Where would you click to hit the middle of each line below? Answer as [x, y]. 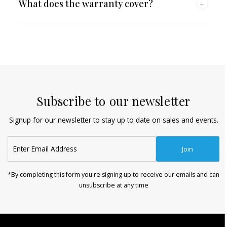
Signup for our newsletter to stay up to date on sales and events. [113, 120]
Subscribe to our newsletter [113, 101]
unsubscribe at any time [113, 185]
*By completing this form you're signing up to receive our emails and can [113, 175]
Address [21, 163]
